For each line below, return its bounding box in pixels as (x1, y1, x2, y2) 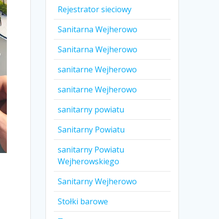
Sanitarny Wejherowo (58, 176, 137, 187)
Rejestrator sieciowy (58, 4, 132, 15)
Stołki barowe (58, 196, 109, 207)
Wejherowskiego (58, 156, 120, 167)
